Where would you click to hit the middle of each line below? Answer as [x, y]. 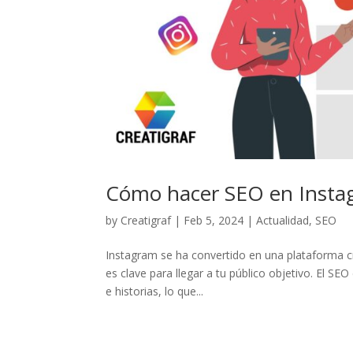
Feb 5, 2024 [214, 221]
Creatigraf [146, 221]
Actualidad [283, 221]
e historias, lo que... [155, 292]
